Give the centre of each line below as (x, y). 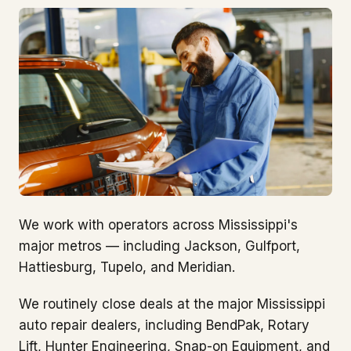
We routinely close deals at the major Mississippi (172, 304)
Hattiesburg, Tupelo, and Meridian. (127, 267)
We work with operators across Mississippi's (158, 224)
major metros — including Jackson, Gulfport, (159, 246)
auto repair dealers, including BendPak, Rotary (164, 325)
